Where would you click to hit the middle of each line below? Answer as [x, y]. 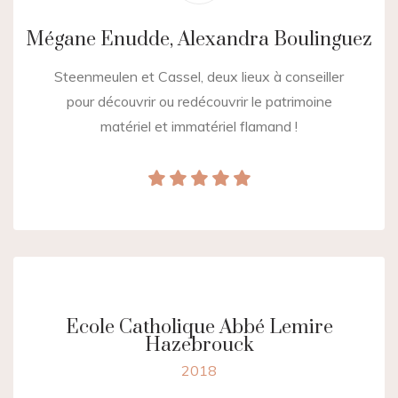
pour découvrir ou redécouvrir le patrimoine [199, 102]
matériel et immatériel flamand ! [199, 127]
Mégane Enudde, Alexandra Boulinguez [199, 40]
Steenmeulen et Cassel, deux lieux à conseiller [199, 77]
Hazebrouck [199, 346]
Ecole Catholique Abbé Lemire [199, 328]
